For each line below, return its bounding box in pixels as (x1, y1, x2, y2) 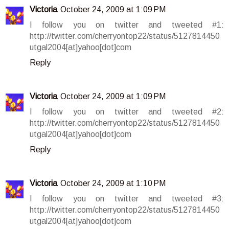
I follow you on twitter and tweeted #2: (30, 107, 224, 117)
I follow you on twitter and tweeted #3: (30, 194, 224, 203)
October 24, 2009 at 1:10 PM (60, 179, 166, 188)
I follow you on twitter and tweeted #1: (30, 20, 224, 30)
